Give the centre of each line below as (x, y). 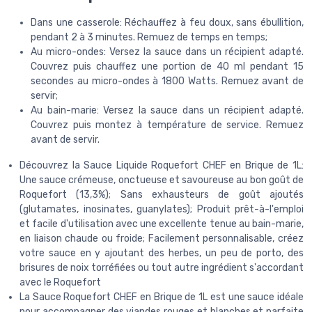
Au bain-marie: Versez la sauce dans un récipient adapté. (167, 111)
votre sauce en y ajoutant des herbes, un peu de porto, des (162, 253)
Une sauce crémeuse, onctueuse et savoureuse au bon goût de (162, 180)
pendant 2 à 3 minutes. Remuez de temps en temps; (149, 38)
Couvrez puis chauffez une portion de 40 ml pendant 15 (167, 67)
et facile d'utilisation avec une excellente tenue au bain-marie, (162, 224)
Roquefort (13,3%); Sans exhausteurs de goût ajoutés (162, 195)
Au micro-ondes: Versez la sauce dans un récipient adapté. (167, 52)
